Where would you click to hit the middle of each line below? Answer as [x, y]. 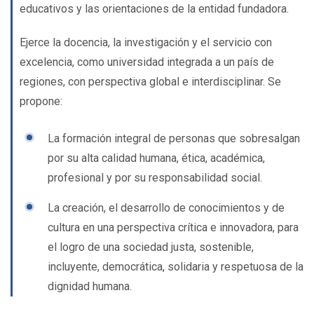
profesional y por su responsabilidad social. [155, 178]
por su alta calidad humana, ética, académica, [156, 158]
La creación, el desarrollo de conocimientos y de [166, 208]
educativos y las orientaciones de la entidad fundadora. [154, 9]
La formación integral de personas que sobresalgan [174, 138]
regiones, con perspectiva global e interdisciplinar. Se [150, 82]
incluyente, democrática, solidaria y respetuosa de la [176, 267]
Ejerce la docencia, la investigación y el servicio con [146, 42]
